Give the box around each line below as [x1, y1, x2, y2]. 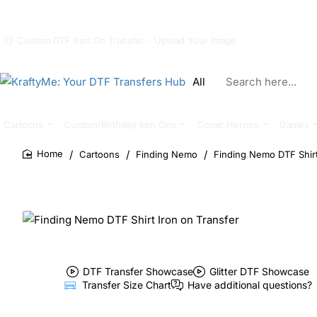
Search [185, 80, 215, 92]
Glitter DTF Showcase [209, 265, 309, 277]
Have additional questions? [187, 279, 312, 292]
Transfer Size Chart [81, 279, 171, 292]
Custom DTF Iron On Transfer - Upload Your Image [17, 35, 237, 46]
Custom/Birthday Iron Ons [64, 118, 176, 130]
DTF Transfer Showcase [82, 265, 193, 277]
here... [185, 91, 214, 103]
